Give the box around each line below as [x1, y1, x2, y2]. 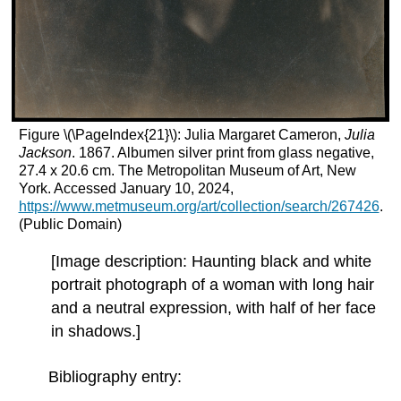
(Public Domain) [18, 217, 122, 233]
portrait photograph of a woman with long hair [51, 275, 375, 294]
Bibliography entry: [48, 368, 183, 387]
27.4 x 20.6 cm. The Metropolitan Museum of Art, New [18, 163, 356, 179]
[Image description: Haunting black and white [51, 252, 372, 270]
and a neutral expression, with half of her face [51, 298, 377, 317]
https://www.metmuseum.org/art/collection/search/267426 [18, 199, 380, 215]
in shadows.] [51, 321, 141, 340]
